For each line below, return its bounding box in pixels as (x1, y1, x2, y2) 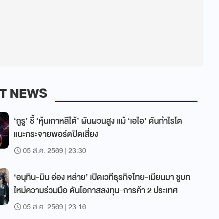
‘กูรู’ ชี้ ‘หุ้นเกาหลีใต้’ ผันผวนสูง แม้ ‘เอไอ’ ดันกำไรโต (14, 114, 182, 128)
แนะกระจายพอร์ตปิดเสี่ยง (14, 127, 100, 141)
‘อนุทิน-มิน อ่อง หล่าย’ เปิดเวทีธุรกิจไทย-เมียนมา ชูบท (14, 170, 190, 184)
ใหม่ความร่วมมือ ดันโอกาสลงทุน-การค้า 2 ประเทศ (14, 183, 177, 197)
